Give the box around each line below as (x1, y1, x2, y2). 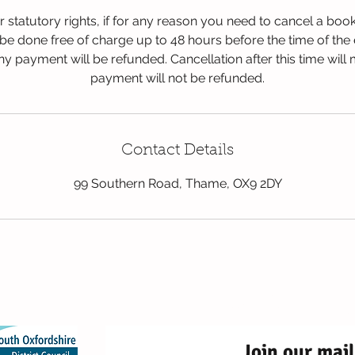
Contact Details (121, 143, 234, 158)
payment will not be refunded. (90, 71, 265, 86)
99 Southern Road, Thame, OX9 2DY (73, 176, 282, 191)
